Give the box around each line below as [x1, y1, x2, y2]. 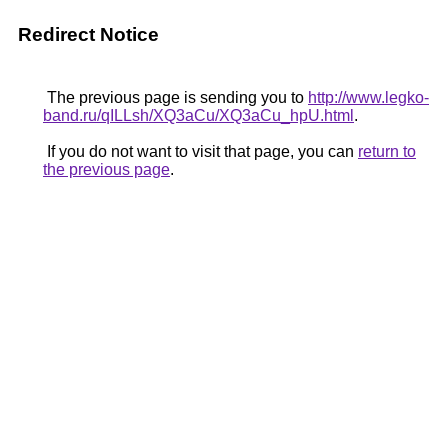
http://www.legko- [308, 89, 429, 106]
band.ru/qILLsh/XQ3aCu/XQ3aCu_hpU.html [43, 107, 354, 124]
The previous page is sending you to [43, 89, 308, 106]
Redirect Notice [18, 24, 159, 45]
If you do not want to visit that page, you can [43, 143, 358, 160]
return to [358, 143, 416, 160]
